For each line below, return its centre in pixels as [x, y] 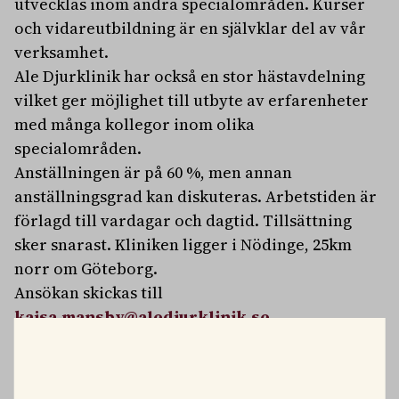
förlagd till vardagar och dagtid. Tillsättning [183, 220]
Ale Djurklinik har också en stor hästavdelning [190, 76]
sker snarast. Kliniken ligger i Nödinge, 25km [183, 244]
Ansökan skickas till [89, 293]
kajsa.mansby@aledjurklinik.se [142, 317]
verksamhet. [61, 52]
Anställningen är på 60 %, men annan [153, 172]
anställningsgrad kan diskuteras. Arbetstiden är [195, 196]
